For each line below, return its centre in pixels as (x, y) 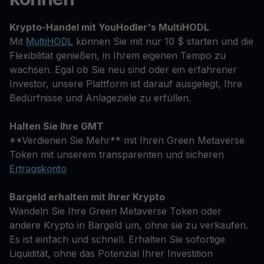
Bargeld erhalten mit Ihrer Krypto (87, 197)
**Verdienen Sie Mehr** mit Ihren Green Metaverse (127, 140)
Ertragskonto (38, 169)
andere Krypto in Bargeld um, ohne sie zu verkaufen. (129, 225)
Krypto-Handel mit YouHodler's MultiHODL (109, 27)
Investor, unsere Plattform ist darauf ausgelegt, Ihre (126, 84)
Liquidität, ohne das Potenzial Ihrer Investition (111, 253)
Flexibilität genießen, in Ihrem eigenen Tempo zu (118, 55)
